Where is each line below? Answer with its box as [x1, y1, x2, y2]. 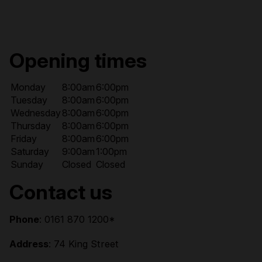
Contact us [9, 180, 112, 205]
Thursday [11, 119, 51, 132]
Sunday [11, 158, 43, 170]
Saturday [11, 145, 49, 157]
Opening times [9, 48, 147, 73]
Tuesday [11, 94, 47, 106]
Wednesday [11, 106, 61, 119]
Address [9, 237, 49, 250]
